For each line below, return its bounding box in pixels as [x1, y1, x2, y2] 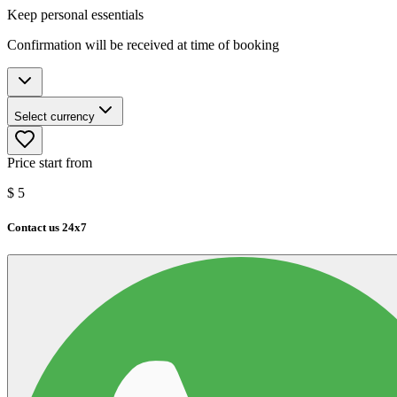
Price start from [7, 154, 92, 170]
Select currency [14, 109, 95, 123]
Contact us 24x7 [7, 221, 87, 235]
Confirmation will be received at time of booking [7, 36, 279, 52]
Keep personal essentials [7, 6, 144, 22]
